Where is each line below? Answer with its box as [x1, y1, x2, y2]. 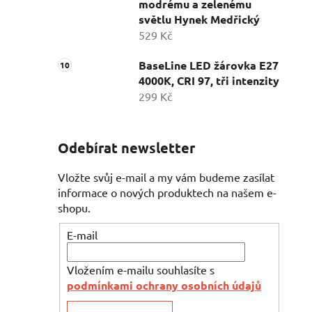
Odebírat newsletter [58, 138, 195, 157]
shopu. [58, 200, 91, 214]
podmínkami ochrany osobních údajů [67, 278, 261, 293]
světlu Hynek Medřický [139, 11, 260, 26]
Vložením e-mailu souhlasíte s [67, 263, 214, 277]
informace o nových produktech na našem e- [58, 185, 276, 199]
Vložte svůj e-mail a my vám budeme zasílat [58, 169, 274, 184]
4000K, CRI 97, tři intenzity [139, 72, 279, 88]
